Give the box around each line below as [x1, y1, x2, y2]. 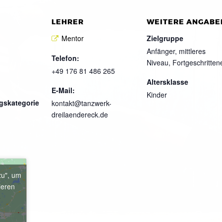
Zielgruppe [147, 33, 183, 43]
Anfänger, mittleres [147, 46, 206, 56]
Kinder [147, 89, 167, 100]
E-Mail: [52, 85, 75, 96]
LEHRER [52, 17, 84, 27]
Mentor [61, 33, 84, 43]
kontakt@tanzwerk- [52, 98, 111, 109]
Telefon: [52, 53, 79, 63]
